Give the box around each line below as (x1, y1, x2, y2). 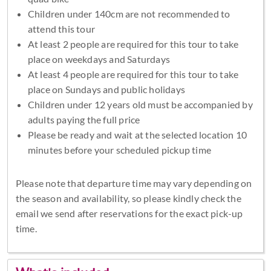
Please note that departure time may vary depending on (15, 177, 252, 189)
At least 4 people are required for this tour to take (27, 68, 239, 80)
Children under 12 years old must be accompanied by (27, 98, 253, 110)
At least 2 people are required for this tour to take (27, 38, 239, 50)
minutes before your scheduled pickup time (27, 143, 211, 155)
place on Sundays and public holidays (27, 83, 185, 95)
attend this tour (27, 22, 95, 34)
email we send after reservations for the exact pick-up (15, 207, 243, 219)
